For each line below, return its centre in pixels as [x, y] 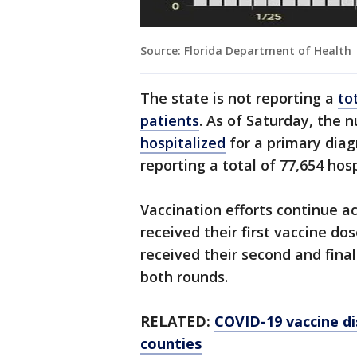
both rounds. [184, 277]
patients [170, 121]
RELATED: [177, 322]
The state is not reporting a [239, 98]
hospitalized [183, 143]
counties [171, 344]
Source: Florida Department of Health [246, 51]
